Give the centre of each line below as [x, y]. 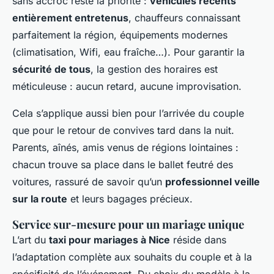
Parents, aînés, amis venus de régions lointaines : [125, 148]
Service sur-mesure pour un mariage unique [128, 224]
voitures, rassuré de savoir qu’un [89, 182]
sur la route [40, 199]
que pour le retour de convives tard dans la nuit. [123, 131]
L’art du [31, 240]
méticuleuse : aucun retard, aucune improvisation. [127, 87]
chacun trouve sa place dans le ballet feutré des [123, 165]
